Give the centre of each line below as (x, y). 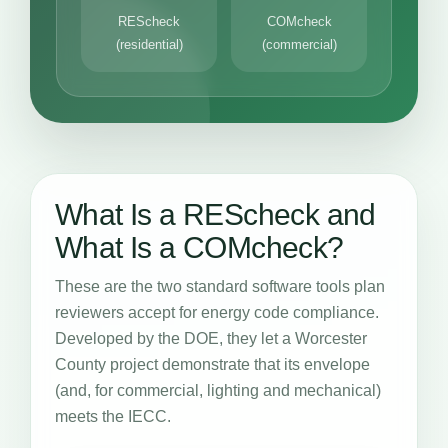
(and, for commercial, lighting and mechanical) (218, 390)
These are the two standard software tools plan (220, 286)
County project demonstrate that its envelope (212, 364)
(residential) (149, 44)
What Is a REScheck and (215, 214)
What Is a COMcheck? (199, 247)
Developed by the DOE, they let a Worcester (211, 338)
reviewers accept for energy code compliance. (217, 312)
